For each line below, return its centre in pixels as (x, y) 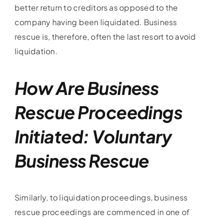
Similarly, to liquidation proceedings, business (101, 198)
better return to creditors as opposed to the (96, 8)
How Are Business (86, 88)
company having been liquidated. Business (96, 22)
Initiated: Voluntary (93, 137)
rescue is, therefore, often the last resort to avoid (105, 37)
